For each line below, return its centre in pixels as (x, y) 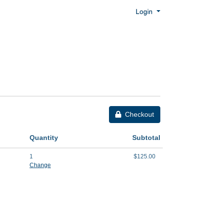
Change (40, 165)
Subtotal (146, 138)
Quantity (44, 138)
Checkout (139, 114)
